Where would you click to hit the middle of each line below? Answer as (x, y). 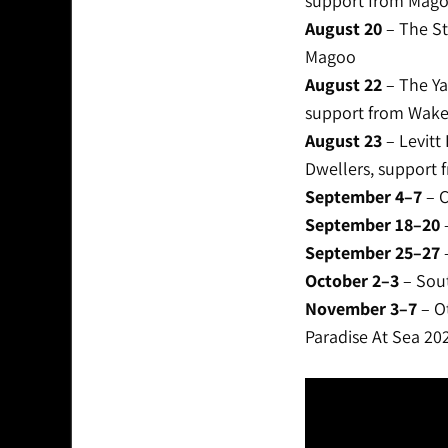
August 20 (343, 29)
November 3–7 (360, 309)
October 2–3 (351, 281)
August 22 (343, 85)
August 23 (343, 141)
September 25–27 (372, 253)
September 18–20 (372, 225)
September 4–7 (363, 197)
